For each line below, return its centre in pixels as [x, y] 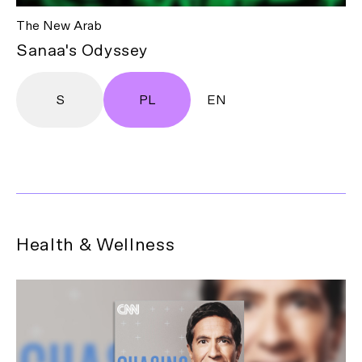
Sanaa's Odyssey [82, 51]
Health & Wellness [96, 245]
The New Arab [59, 26]
